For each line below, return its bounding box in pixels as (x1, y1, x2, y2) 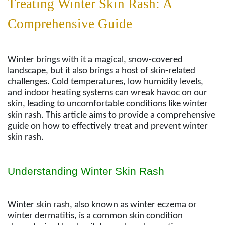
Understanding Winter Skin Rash (8, 165, 164, 177)
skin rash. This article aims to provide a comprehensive (8, 110, 215, 121)
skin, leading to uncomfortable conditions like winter (8, 99, 208, 109)
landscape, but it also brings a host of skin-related (8, 66, 195, 76)
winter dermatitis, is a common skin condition (8, 211, 183, 221)
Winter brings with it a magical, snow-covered (8, 55, 183, 65)
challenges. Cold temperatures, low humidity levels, (8, 77, 203, 87)
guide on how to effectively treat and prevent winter (8, 122, 208, 132)
